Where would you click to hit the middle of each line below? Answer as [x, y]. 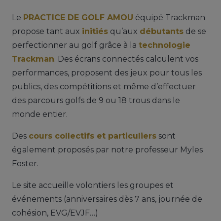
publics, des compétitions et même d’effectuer [104, 86]
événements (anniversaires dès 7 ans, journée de [107, 199]
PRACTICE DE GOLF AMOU [78, 17]
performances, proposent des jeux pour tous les [107, 73]
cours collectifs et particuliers [92, 136]
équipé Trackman [169, 17]
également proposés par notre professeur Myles [107, 149]
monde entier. [40, 114]
